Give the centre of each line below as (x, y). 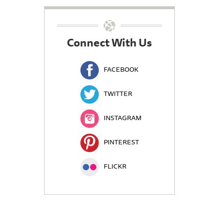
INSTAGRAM (123, 118)
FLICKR (115, 166)
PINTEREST (121, 142)
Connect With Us (109, 42)
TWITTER (118, 94)
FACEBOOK (121, 70)
